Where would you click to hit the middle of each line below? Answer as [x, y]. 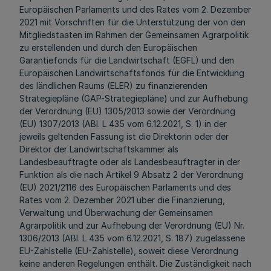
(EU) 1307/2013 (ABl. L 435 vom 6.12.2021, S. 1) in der [123, 124]
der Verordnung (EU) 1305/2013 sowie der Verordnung [127, 111]
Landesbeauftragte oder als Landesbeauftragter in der [130, 162]
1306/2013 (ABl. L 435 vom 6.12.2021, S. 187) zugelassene [132, 238]
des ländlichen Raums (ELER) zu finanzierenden [113, 86]
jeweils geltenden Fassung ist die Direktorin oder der [124, 136]
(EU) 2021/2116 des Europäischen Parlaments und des [125, 187]
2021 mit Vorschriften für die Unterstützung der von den [132, 22]
